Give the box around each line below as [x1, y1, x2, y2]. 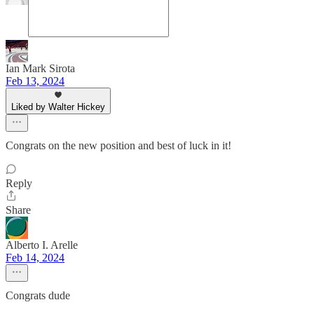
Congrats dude [6, 289, 70, 301]
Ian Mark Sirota [6, 62, 75, 74]
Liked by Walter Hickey [11, 101, 105, 112]
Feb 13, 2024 [6, 74, 64, 87]
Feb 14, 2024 [6, 251, 64, 264]
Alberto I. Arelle [6, 238, 78, 251]
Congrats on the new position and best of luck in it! [6, 139, 231, 151]
